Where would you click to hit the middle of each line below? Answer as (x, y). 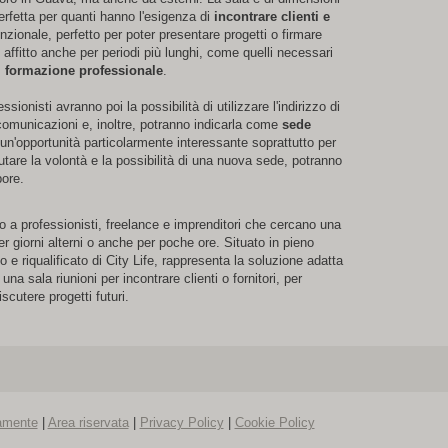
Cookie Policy (274, 422)
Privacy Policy (181, 422)
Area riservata (88, 422)
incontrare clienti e (271, 16)
